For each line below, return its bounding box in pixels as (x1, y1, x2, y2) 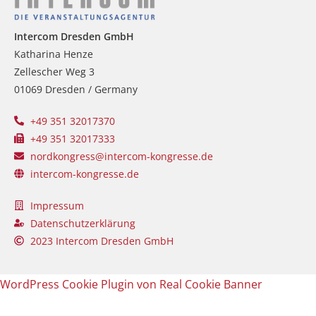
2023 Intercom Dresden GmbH (30, 233, 174, 248)
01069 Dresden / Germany (14, 82, 138, 96)
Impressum (30, 198, 84, 212)
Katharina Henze (14, 47, 93, 61)
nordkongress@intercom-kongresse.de (30, 149, 213, 163)
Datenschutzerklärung (30, 216, 135, 230)
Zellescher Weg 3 (14, 64, 95, 78)
